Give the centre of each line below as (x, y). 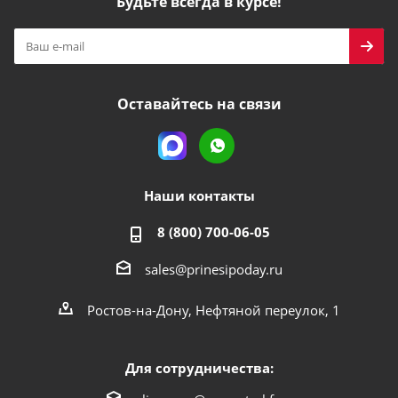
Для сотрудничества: (199, 367)
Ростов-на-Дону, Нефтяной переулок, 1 (213, 310)
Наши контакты (199, 195)
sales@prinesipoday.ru (213, 269)
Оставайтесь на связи (199, 104)
